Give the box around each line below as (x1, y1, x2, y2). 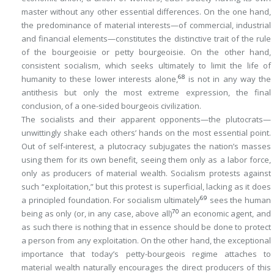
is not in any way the (185, 73, 272, 84)
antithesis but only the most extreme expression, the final (21, 87, 271, 98)
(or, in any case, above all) (72, 208, 172, 219)
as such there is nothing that (21, 221, 131, 232)
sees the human (207, 194, 271, 206)
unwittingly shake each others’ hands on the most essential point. (21, 127, 271, 138)
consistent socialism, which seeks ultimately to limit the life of (21, 60, 271, 71)
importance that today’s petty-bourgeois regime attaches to (21, 248, 271, 259)
